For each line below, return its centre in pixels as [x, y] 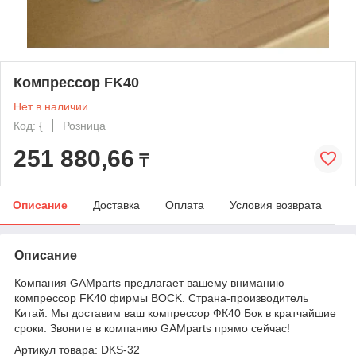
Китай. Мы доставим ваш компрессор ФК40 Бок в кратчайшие [175, 313]
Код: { [28, 125]
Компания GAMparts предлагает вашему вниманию [149, 282]
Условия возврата [276, 205]
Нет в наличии [51, 106]
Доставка [116, 205]
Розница [84, 125]
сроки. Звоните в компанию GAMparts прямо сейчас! [152, 328]
